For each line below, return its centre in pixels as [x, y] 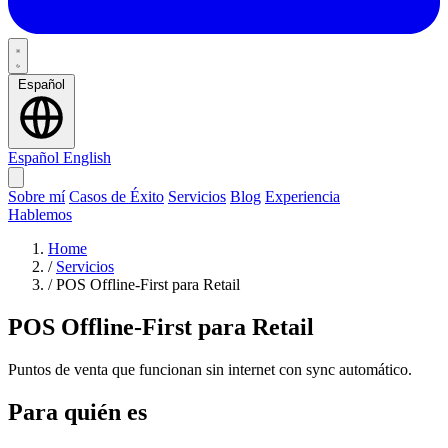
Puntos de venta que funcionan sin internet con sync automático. [210, 369]
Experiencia [302, 196]
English [87, 157]
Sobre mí [36, 196]
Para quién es [77, 411]
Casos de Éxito [116, 196]
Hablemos [40, 214]
